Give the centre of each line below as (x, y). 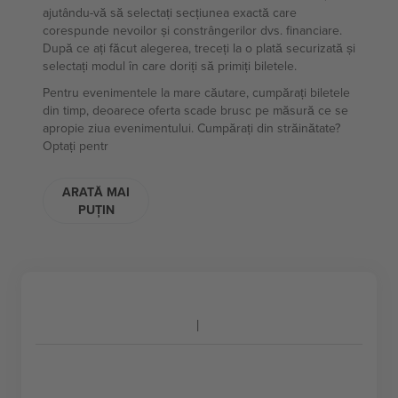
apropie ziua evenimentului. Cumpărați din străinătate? (191, 128)
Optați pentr (76, 146)
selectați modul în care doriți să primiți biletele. (170, 66)
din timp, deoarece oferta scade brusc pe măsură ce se (195, 110)
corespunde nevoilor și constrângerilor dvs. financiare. (192, 30)
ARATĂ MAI (96, 192)
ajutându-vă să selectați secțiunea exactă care (170, 12)
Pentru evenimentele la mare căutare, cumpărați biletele (196, 92)
